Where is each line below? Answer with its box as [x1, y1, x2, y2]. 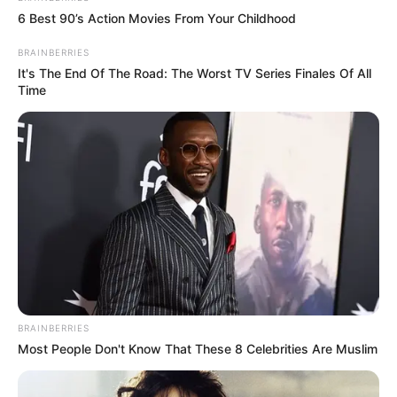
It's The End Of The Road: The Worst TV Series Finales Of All [18, 65, 371, 81]
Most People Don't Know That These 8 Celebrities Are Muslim [18, 340, 378, 356]
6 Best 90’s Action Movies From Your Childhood [18, 10, 296, 26]
